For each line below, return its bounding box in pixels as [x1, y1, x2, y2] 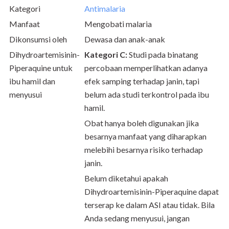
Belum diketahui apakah [84, 173, 168, 184]
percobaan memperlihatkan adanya [84, 63, 208, 73]
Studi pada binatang [129, 50, 198, 60]
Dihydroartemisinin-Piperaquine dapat [84, 187, 219, 197]
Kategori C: [84, 50, 129, 60]
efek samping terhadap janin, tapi [84, 76, 199, 86]
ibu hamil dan [9, 76, 55, 86]
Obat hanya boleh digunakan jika [84, 118, 199, 128]
